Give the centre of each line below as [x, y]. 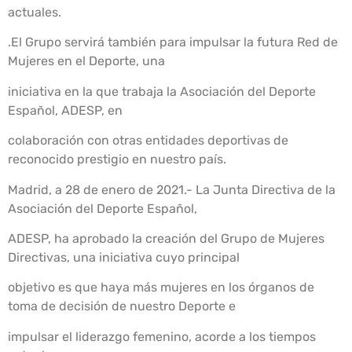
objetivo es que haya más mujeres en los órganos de [161, 288]
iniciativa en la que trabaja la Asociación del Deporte [162, 91]
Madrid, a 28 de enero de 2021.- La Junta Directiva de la [172, 189]
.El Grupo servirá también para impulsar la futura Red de [173, 42]
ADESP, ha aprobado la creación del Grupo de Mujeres [166, 239]
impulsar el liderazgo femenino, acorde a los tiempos [162, 336]
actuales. [35, 13]
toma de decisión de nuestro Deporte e [122, 306]
